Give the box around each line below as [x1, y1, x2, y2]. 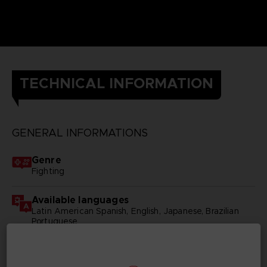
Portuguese [31, 215, 78, 226]
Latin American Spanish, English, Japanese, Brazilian [31, 205, 239, 216]
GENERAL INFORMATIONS [11, 126, 148, 139]
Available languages [31, 193, 129, 206]
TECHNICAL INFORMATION [19, 74, 213, 92]
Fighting [31, 165, 65, 176]
